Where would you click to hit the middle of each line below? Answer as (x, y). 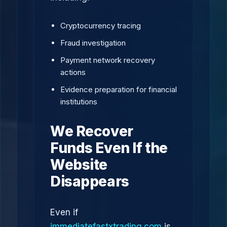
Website (79, 165)
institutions (79, 102)
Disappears (90, 181)
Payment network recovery (108, 60)
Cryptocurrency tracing (101, 26)
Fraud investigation (93, 43)
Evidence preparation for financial (119, 89)
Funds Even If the (109, 148)
